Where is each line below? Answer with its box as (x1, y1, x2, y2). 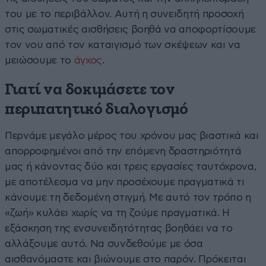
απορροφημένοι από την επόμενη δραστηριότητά (5, 145, 242, 156)
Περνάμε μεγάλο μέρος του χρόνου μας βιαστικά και (5, 130, 259, 141)
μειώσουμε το (5, 55, 74, 65)
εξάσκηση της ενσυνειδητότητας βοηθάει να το (5, 223, 233, 233)
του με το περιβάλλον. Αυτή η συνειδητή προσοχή (5, 8, 244, 19)
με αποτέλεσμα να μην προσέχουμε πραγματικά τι (5, 176, 245, 187)
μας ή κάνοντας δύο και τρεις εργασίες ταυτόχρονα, (5, 161, 256, 172)
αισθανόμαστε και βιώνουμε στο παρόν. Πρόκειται (5, 254, 246, 264)
